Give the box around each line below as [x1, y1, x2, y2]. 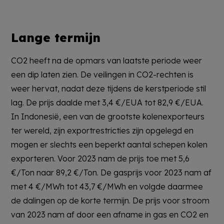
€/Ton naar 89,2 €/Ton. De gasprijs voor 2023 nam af [11, 167, 212, 177]
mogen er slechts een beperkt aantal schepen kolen [11, 139, 208, 149]
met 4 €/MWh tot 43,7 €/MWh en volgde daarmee [11, 181, 203, 191]
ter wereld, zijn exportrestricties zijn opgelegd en [11, 125, 194, 135]
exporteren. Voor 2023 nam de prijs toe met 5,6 [11, 153, 190, 163]
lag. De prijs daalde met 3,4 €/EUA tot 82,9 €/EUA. [11, 97, 204, 107]
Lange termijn [11, 29, 101, 45]
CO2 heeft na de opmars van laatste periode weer [11, 55, 202, 65]
